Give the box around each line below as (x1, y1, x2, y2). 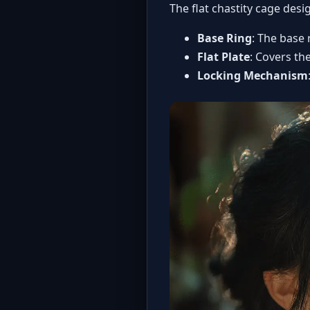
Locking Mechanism (197, 68, 308, 84)
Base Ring (197, 30, 252, 46)
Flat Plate (197, 49, 250, 65)
